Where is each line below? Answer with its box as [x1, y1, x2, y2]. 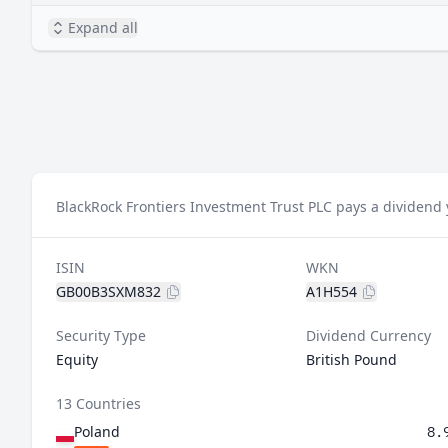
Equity [56, 350, 98, 369]
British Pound [305, 350, 397, 369]
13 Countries [56, 394, 141, 413]
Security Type [56, 326, 146, 345]
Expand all [68, 18, 138, 37]
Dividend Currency [305, 326, 431, 345]
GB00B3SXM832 [56, 282, 161, 301]
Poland [74, 422, 120, 441]
